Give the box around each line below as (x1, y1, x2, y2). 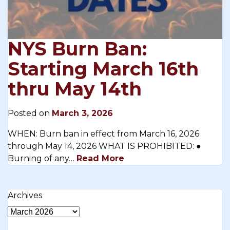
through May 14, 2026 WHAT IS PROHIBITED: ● (8, 141, 201, 151)
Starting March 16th (8, 57, 199, 81)
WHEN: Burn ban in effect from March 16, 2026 (8, 129, 199, 139)
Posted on (8, 108, 52, 119)
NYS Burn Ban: (8, 37, 147, 61)
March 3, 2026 (52, 108, 113, 119)
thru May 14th (8, 78, 142, 101)
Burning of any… (8, 154, 76, 164)
